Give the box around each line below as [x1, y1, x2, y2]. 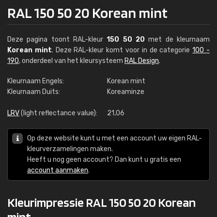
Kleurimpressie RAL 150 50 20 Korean [7, 195, 196, 210]
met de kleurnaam [145, 35, 210, 44]
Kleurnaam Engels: [7, 77, 64, 85]
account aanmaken [27, 166, 88, 174]
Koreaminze [107, 88, 144, 96]
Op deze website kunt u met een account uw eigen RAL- [27, 134, 202, 142]
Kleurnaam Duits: [7, 88, 60, 96]
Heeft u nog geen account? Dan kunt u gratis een [27, 155, 181, 164]
